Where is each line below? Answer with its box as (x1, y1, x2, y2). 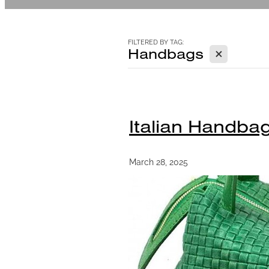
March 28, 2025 (129, 155, 188, 167)
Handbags (128, 44, 204, 62)
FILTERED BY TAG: (128, 37, 184, 46)
